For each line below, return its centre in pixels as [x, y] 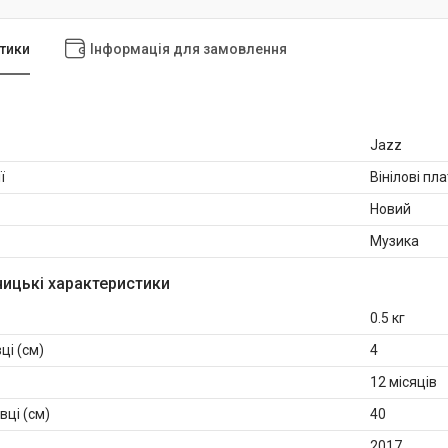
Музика [394, 241]
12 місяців [403, 382]
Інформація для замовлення [188, 48]
